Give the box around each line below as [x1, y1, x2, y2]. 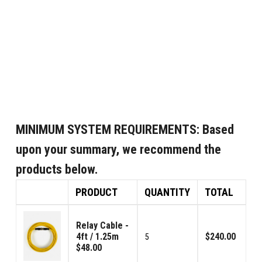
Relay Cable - [75, 220, 129, 231]
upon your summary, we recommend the [15, 142, 221, 157]
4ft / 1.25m [75, 231, 119, 242]
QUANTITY [144, 186, 190, 198]
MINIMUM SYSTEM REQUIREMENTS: [15, 122, 199, 137]
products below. [15, 162, 98, 177]
